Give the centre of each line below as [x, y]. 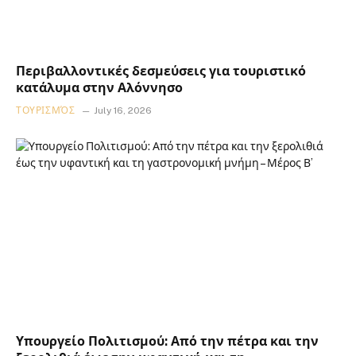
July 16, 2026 [123, 110]
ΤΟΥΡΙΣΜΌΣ [46, 110]
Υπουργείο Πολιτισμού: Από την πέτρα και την [167, 342]
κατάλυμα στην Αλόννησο [99, 87]
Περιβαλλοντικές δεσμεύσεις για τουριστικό [161, 71]
